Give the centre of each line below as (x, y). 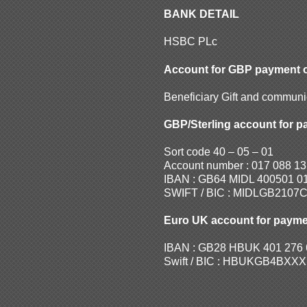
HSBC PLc (191, 41)
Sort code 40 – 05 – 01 (219, 151)
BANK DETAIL (201, 14)
